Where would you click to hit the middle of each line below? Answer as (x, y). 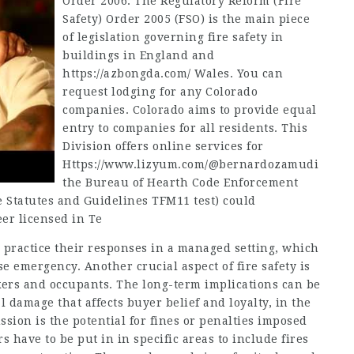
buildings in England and (138, 55)
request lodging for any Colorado (160, 92)
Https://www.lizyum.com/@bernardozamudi (190, 164)
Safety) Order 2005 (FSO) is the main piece (186, 19)
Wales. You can (237, 73)
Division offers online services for (163, 146)
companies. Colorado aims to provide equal (190, 110)
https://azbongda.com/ (127, 73)
